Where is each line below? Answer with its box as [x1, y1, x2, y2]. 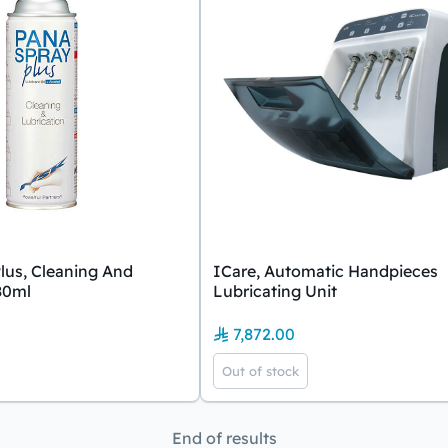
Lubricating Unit [213, 281, 337, 301]
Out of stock [222, 363, 299, 379]
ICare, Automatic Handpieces [213, 261, 438, 281]
